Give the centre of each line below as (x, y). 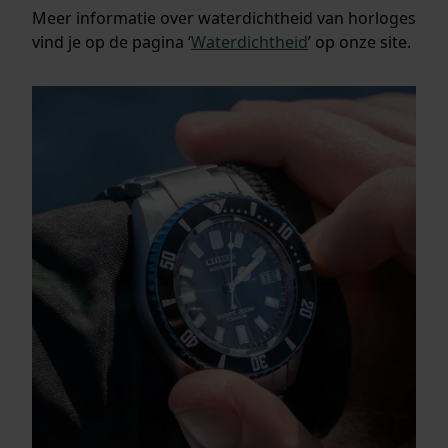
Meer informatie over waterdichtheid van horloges (224, 17)
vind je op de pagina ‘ (111, 41)
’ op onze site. (359, 41)
